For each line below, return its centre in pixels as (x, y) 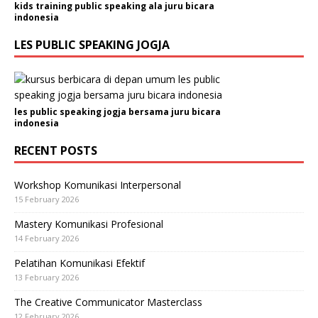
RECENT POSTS (56, 150)
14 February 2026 (46, 238)
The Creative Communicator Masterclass (108, 302)
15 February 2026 (46, 199)
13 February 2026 (46, 277)
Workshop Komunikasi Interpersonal (98, 185)
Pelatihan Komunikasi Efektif (79, 263)
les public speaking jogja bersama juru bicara (117, 112)
